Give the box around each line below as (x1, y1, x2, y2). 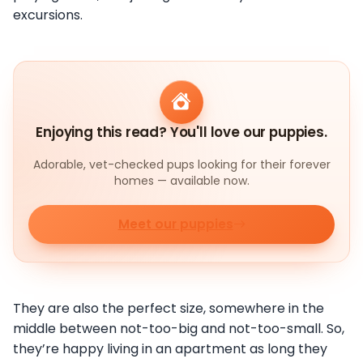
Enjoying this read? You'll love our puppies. (36, 122, 327, 143)
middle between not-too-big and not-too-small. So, (13, 318, 344, 338)
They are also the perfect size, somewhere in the (13, 298, 324, 318)
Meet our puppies (117, 216, 233, 233)
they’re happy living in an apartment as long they (13, 339, 327, 358)
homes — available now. (113, 173, 250, 190)
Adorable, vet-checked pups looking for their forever (32, 156, 331, 173)
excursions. (13, 6, 83, 25)
